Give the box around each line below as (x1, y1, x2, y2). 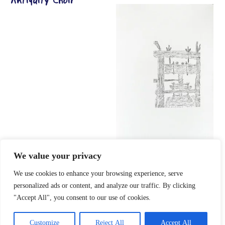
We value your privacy (14, 151, 101, 161)
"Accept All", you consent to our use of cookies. (14, 194, 151, 201)
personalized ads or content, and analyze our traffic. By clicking (14, 182, 195, 189)
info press (116, 150, 161, 161)
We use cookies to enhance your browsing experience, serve (14, 170, 183, 177)
